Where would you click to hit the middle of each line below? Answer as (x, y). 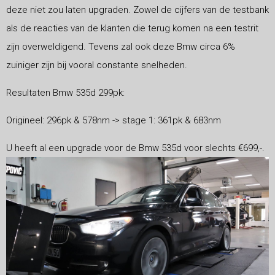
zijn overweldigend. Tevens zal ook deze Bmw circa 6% (121, 46)
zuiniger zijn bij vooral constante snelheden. (97, 65)
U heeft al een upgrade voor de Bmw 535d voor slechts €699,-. (135, 148)
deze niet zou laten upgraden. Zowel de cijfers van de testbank (137, 10)
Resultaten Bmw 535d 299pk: (65, 92)
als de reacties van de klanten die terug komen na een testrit (132, 28)
